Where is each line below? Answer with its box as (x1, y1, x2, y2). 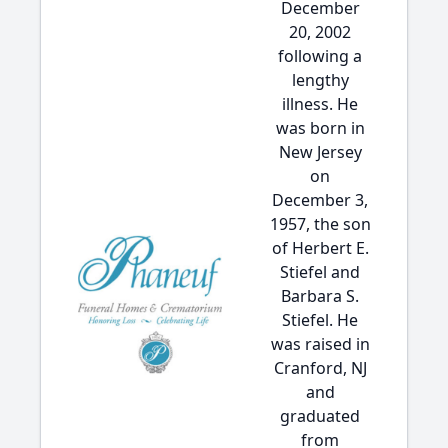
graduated (280, 405, 360, 427)
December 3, (272, 189, 368, 211)
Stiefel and (280, 261, 360, 283)
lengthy (291, 69, 349, 91)
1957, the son (269, 213, 371, 235)
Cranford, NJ (273, 357, 367, 379)
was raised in (270, 333, 370, 355)
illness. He (282, 93, 358, 115)
